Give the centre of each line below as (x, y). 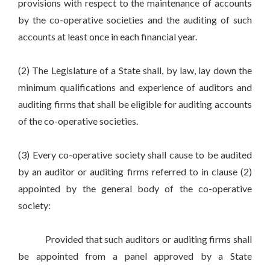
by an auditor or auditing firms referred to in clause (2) (135, 172)
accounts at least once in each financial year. (108, 37)
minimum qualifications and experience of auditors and (135, 87)
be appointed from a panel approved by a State (135, 256)
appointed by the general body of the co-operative (135, 189)
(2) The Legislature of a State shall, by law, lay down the (135, 71)
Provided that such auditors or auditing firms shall (135, 239)
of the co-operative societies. (78, 121)
